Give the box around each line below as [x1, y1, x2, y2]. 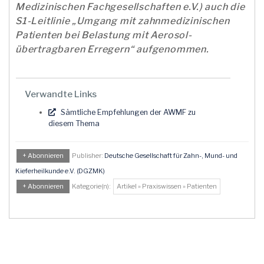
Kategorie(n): [71, 182, 113, 190]
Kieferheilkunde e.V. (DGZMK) [15, 167, 105, 175]
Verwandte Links [25, 88, 97, 100]
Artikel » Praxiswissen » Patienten [117, 182, 217, 190]
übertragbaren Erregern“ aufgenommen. [15, 44, 209, 55]
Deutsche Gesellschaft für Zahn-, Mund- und [104, 151, 237, 160]
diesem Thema [48, 119, 100, 128]
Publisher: [71, 151, 104, 160]
